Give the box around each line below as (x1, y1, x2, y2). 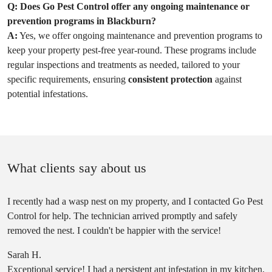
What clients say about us (7, 160, 146, 175)
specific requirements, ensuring (7, 74, 128, 84)
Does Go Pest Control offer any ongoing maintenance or (20, 1, 250, 12)
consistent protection (128, 74, 212, 84)
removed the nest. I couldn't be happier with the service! (7, 225, 221, 236)
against (212, 74, 242, 84)
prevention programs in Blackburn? (7, 16, 156, 26)
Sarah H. (7, 250, 41, 260)
